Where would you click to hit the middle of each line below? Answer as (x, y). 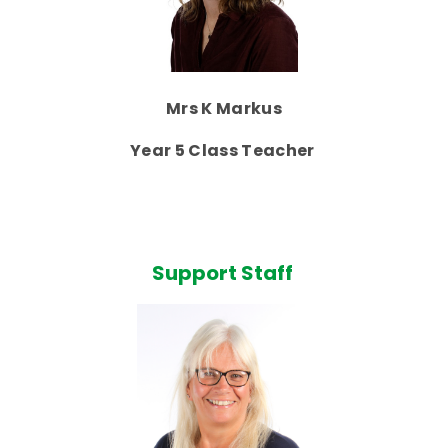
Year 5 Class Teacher (224, 151)
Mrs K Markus (224, 109)
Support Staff (224, 273)
